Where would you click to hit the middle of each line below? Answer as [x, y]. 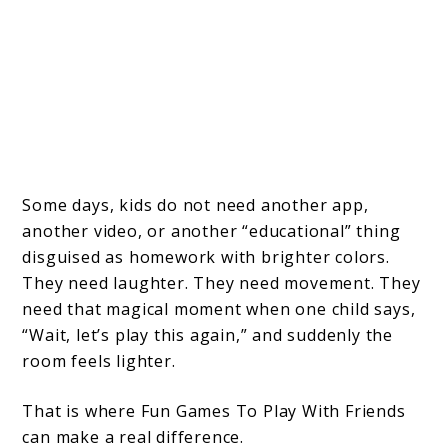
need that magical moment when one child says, [219, 309]
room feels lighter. [99, 361]
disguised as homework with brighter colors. [206, 257]
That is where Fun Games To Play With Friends [214, 411]
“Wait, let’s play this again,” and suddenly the [208, 335]
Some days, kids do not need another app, [195, 205]
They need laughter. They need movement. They [221, 283]
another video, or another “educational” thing [211, 231]
